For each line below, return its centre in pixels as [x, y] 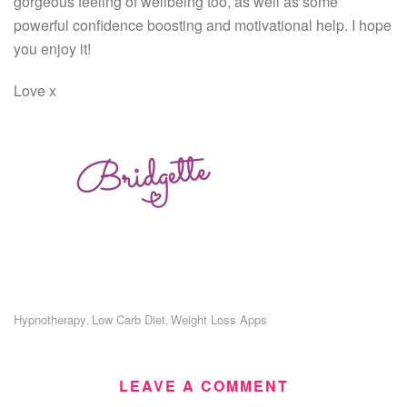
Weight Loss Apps [219, 319]
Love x [35, 90]
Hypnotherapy [50, 319]
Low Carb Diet [129, 319]
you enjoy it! [52, 48]
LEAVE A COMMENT [203, 385]
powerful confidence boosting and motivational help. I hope [203, 25]
